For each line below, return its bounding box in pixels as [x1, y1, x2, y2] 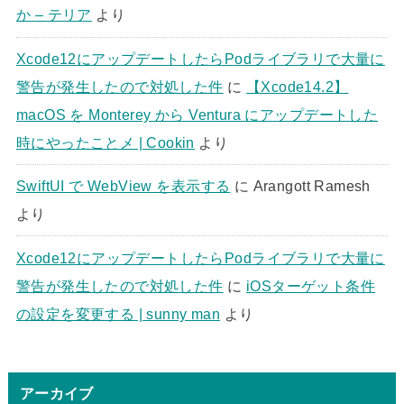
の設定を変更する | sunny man [15, 305, 221, 322]
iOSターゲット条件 [245, 277, 376, 294]
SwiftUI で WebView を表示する [15, 178, 231, 195]
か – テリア [15, 6, 92, 23]
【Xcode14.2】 [245, 78, 349, 95]
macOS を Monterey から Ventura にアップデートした [15, 106, 379, 123]
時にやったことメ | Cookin [15, 133, 195, 151]
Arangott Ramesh [252, 178, 371, 195]
